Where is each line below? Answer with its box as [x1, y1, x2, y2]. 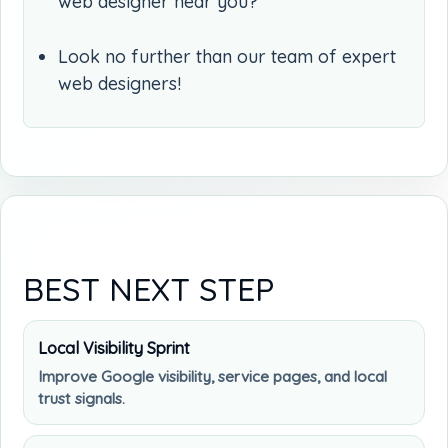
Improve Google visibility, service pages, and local [38, 366, 387, 386]
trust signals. [38, 388, 125, 408]
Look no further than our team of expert [58, 44, 396, 68]
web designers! [58, 71, 181, 95]
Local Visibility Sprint [38, 337, 190, 358]
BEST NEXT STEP [23, 268, 274, 309]
